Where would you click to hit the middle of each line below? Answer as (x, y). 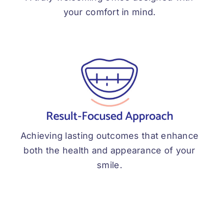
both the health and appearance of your (109, 151)
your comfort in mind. (109, 12)
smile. (109, 165)
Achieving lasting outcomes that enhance (109, 136)
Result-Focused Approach (109, 117)
